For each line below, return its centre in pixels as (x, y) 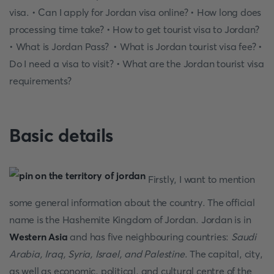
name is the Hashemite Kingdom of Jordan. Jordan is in (130, 220)
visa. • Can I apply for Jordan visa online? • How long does (135, 12)
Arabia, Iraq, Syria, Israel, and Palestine (97, 254)
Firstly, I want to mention (200, 179)
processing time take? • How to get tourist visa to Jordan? (134, 29)
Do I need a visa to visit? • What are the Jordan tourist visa (137, 64)
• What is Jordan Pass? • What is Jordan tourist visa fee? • (136, 46)
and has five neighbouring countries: (150, 237)
